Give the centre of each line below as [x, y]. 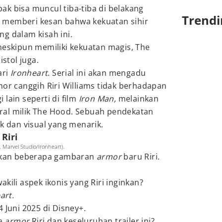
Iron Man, [97, 99]
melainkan [138, 99]
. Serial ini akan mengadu [97, 73]
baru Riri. [142, 157]
